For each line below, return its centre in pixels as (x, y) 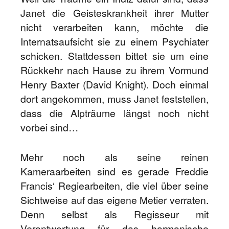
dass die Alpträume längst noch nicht (114, 113)
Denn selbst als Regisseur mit (114, 214)
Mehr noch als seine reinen (114, 157)
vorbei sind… (49, 127)
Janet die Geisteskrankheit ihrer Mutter (114, 13)
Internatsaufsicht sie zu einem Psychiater (114, 41)
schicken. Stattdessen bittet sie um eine (114, 56)
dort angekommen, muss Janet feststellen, (114, 99)
